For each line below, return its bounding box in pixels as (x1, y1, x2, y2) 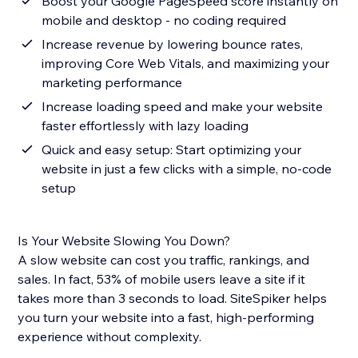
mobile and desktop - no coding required (42, 12, 287, 29)
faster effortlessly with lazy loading (42, 117, 249, 134)
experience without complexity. (18, 328, 202, 345)
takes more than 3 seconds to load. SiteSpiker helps (18, 290, 328, 307)
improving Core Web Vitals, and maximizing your (42, 55, 330, 72)
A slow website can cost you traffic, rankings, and (18, 252, 310, 268)
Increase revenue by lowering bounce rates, (42, 36, 304, 53)
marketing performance (42, 74, 183, 91)
